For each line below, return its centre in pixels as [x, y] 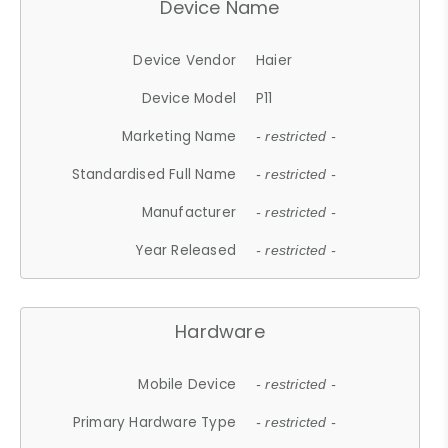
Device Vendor [185, 60]
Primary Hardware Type [154, 422]
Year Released [186, 250]
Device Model [189, 98]
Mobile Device [187, 384]
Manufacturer [189, 212]
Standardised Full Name [154, 174]
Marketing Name [179, 136]
